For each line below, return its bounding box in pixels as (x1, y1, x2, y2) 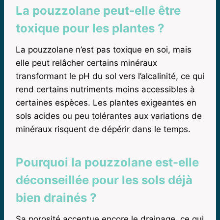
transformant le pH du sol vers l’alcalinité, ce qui (16, 71, 204, 81)
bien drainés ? (16, 190, 97, 205)
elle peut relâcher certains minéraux (16, 57, 157, 68)
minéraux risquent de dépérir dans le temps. (16, 124, 191, 134)
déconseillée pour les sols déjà (16, 172, 192, 187)
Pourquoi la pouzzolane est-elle (16, 155, 199, 169)
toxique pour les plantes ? (16, 21, 165, 35)
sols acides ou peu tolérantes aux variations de (16, 110, 202, 121)
